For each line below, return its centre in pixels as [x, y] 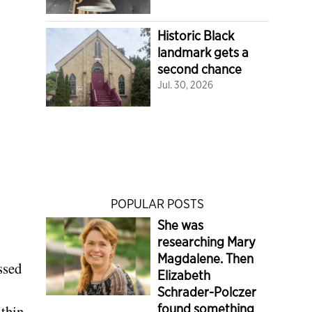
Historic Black [196, 36]
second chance [200, 69]
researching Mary [206, 242]
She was [180, 225]
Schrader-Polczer [207, 292]
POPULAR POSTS [157, 203]
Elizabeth [184, 275]
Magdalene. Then [205, 258]
